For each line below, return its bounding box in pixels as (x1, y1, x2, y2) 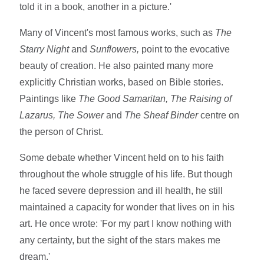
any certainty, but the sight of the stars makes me (19, 235, 221, 246)
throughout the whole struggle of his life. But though (19, 169, 233, 180)
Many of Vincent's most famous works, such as (19, 28, 216, 38)
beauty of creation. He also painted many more (19, 61, 214, 71)
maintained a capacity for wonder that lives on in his (19, 202, 235, 213)
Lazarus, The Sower (19, 110, 107, 121)
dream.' (19, 252, 51, 262)
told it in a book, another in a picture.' (19, 2, 172, 12)
